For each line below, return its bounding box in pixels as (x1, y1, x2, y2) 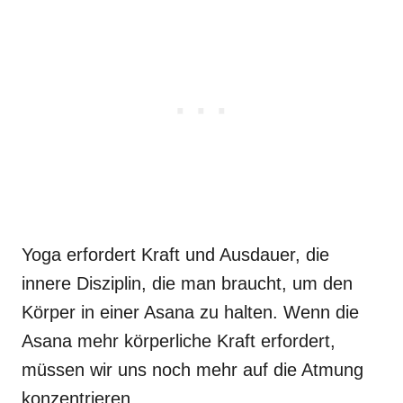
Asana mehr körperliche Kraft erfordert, (22, 330, 336, 351)
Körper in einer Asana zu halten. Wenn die (22, 301, 359, 322)
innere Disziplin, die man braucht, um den (22, 273, 353, 293)
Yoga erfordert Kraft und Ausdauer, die (22, 244, 329, 264)
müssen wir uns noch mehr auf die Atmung (22, 359, 363, 380)
